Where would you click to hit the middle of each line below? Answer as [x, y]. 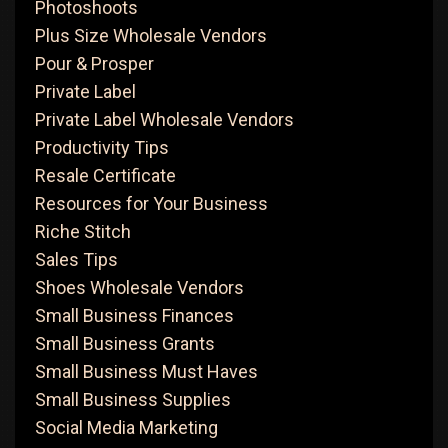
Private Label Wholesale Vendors [164, 119]
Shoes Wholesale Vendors [139, 287]
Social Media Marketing [126, 427]
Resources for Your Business [151, 203]
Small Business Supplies [133, 399]
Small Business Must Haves [146, 371]
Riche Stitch [83, 231]
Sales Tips [76, 259]
